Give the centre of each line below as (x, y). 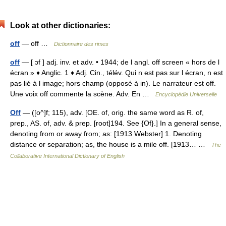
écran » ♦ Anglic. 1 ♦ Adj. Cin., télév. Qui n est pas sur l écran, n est (117, 73)
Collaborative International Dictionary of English (67, 156)
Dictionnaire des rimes (81, 44)
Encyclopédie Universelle (186, 94)
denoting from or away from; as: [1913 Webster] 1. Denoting (106, 134)
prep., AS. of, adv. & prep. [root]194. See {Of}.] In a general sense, (116, 123)
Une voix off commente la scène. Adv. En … (83, 94)
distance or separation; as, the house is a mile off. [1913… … (111, 144)
